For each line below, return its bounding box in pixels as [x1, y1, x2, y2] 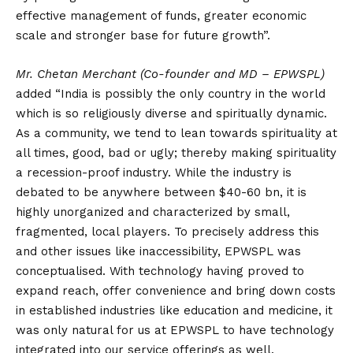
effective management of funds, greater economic [16, 8, 307, 23]
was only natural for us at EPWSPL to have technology [16, 322, 334, 337]
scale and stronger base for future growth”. [16, 28, 270, 43]
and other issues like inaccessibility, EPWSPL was [16, 243, 301, 258]
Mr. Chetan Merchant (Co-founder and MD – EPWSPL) [16, 66, 325, 81]
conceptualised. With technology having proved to [16, 263, 304, 278]
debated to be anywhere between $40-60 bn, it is [16, 184, 307, 199]
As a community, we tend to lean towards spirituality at [16, 125, 337, 140]
